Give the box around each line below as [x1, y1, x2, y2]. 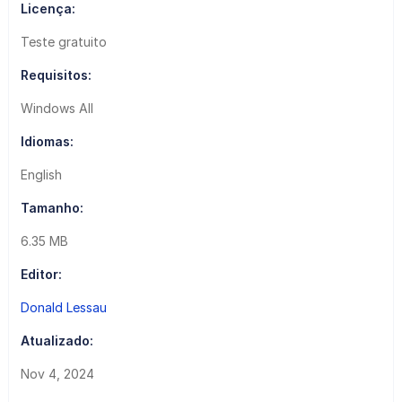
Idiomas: [20, 133, 74, 149]
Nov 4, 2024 [20, 365, 94, 381]
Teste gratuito [20, 33, 107, 49]
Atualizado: [20, 332, 93, 348]
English [20, 166, 62, 182]
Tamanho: [20, 199, 83, 215]
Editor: [20, 266, 62, 282]
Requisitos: [20, 66, 92, 83]
